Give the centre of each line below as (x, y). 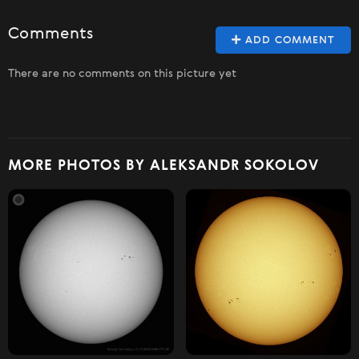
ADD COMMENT (288, 41)
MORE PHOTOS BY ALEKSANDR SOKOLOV (163, 166)
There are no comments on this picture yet (122, 74)
